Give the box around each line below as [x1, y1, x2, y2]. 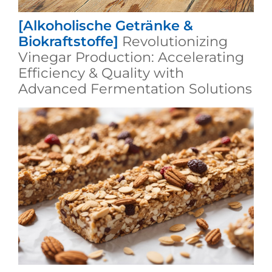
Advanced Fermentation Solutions [18, 80, 252, 97]
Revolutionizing [121, 32, 228, 50]
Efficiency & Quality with [18, 64, 184, 81]
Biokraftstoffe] [18, 32, 118, 50]
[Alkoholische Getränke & [18, 16, 193, 34]
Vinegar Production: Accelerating [18, 48, 244, 66]
